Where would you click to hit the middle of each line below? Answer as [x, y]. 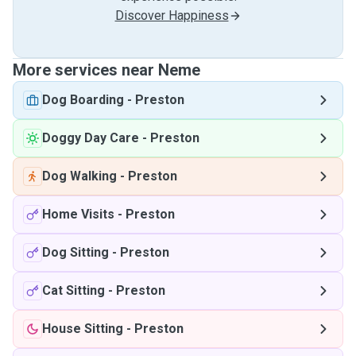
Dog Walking [79, 176]
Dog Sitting [75, 252]
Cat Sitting [74, 290]
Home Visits [78, 214]
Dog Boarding [83, 100]
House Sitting [83, 329]
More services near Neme [106, 70]
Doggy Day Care [91, 138]
